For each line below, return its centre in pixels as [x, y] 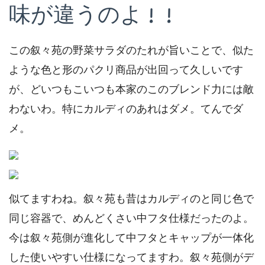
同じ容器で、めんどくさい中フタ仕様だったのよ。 [131, 218]
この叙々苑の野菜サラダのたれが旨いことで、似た [131, 50]
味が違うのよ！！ [93, 17]
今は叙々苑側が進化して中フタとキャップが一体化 [131, 237]
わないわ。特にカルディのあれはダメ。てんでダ [126, 109]
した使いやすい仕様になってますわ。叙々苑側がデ [131, 257]
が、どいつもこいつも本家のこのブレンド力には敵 [131, 89]
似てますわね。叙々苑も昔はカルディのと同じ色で [131, 198]
